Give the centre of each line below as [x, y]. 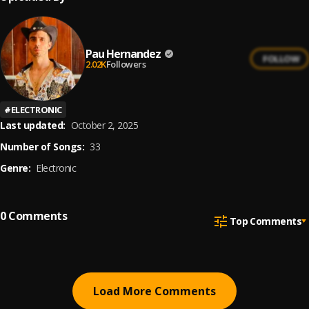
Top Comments [265, 221]
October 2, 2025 [104, 125]
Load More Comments [154, 291]
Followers [126, 64]
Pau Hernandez [123, 53]
